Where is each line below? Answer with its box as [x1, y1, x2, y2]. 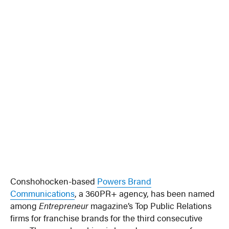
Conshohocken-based [10, 174, 98, 187]
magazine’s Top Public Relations [88, 199, 212, 212]
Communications [10, 187, 75, 199]
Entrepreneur [39, 199, 89, 212]
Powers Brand [97, 174, 152, 187]
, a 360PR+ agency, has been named [75, 187, 215, 199]
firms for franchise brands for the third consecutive [10, 211, 203, 224]
